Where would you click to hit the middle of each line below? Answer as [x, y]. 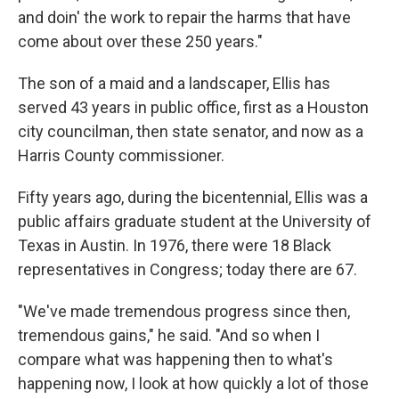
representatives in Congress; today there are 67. [187, 270]
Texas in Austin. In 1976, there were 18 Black [175, 246]
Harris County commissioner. [121, 156]
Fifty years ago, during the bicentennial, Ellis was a [193, 198]
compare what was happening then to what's [175, 360]
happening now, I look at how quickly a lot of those [193, 384]
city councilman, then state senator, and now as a [191, 132]
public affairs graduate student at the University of [195, 222]
